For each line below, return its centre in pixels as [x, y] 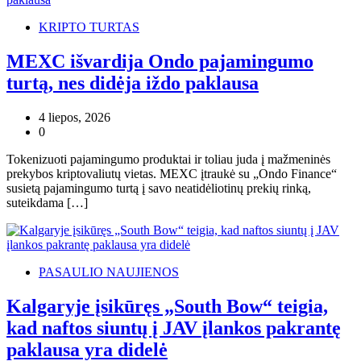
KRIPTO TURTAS [89, 27]
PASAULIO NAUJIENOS [109, 272]
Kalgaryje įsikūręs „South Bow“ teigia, [167, 306]
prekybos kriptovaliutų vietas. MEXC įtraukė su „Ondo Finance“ [172, 173]
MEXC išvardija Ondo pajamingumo [160, 61]
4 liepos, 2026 [75, 117]
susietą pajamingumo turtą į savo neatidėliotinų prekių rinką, [159, 188]
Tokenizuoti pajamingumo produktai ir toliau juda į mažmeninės [168, 159]
